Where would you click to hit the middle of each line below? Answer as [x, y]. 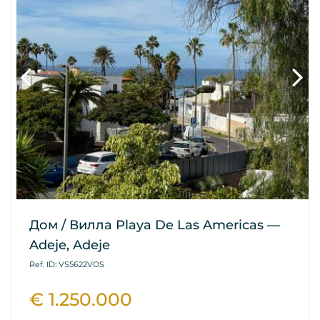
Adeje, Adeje [70, 245]
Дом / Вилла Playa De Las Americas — [155, 225]
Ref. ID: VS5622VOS [67, 265]
